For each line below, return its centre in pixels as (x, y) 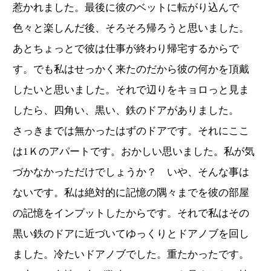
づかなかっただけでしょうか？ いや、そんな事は (131, 172)
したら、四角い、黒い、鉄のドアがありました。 (126, 110)
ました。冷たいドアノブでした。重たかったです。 (131, 254)
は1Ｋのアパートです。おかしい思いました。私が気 (134, 151)
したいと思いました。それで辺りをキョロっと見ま (131, 90)
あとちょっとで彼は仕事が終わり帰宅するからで (126, 48)
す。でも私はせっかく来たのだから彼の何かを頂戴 (131, 69)
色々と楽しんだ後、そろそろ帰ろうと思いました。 (131, 28)
